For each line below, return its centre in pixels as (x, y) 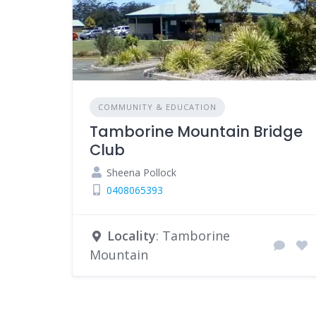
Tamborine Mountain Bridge (196, 131)
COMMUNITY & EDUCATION (157, 107)
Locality (132, 235)
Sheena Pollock (140, 172)
